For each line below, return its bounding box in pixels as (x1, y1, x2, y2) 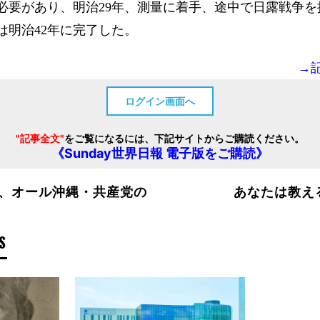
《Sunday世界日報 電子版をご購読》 (51, 145, 269, 161)
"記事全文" (15, 131, 64, 144)
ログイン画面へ (124, 94, 195, 107)
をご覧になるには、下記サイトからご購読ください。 (64, 131, 304, 144)
